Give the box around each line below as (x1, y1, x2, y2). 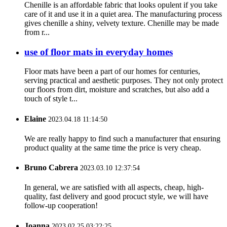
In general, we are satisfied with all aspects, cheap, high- (24, 183, 204, 192)
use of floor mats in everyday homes (24, 46, 173, 57)
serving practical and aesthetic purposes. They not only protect (24, 76, 223, 85)
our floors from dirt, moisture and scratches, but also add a (24, 85, 209, 94)
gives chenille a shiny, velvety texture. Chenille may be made (24, 18, 219, 27)
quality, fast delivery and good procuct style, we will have (24, 192, 208, 201)
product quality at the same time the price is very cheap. (24, 143, 201, 152)
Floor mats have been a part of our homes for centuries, (24, 67, 200, 76)
